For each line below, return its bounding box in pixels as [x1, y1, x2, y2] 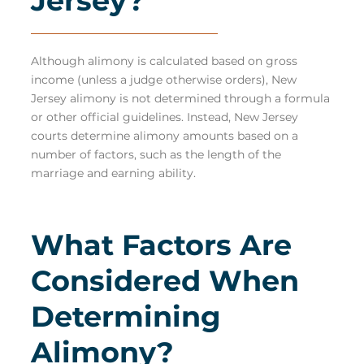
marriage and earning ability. [31, 165, 199, 180]
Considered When [31, 262, 299, 298]
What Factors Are [31, 227, 292, 262]
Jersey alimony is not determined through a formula [31, 90, 330, 106]
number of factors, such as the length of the [31, 146, 281, 162]
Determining [31, 298, 221, 334]
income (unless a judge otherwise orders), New [31, 71, 297, 87]
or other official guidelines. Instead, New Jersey [31, 109, 298, 124]
